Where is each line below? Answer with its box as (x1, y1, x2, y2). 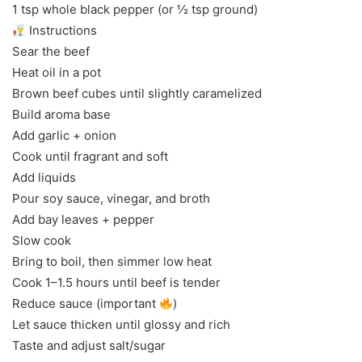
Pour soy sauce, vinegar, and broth (12, 191, 210, 207)
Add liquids (12, 170, 76, 186)
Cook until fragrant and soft (12, 149, 168, 165)
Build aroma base (12, 107, 111, 123)
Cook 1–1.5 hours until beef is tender (12, 275, 221, 291)
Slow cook (12, 233, 71, 249)
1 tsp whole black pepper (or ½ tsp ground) (12, 2, 258, 18)
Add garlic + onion (12, 128, 116, 144)
